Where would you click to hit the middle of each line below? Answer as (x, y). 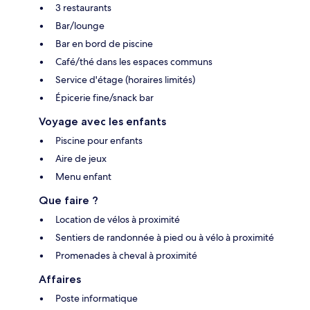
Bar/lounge (80, 26)
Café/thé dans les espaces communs (134, 62)
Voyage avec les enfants (102, 122)
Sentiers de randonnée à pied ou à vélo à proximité (165, 238)
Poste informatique (97, 299)
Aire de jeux (81, 159)
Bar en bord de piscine (104, 44)
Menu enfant (83, 177)
